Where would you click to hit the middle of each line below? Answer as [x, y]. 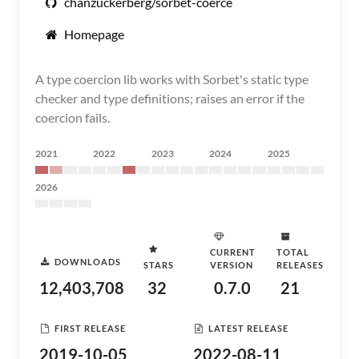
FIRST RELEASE [90, 328]
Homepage [94, 34]
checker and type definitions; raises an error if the [170, 98]
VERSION [232, 265]
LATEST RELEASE [248, 328]
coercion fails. [73, 117]
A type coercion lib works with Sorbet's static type [172, 79]
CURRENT [233, 252]
